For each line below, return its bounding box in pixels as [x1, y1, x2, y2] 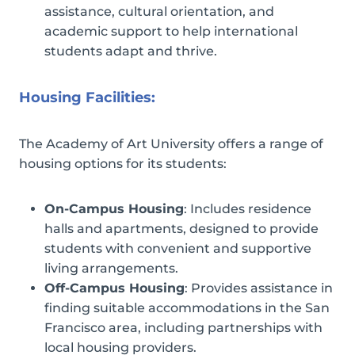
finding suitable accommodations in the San [44, 300, 330, 315]
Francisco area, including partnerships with [44, 319, 323, 335]
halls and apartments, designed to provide [44, 220, 319, 236]
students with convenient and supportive [44, 240, 311, 256]
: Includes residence [184, 200, 311, 216]
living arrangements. [44, 260, 178, 276]
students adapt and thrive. [44, 43, 217, 59]
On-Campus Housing [44, 200, 184, 216]
